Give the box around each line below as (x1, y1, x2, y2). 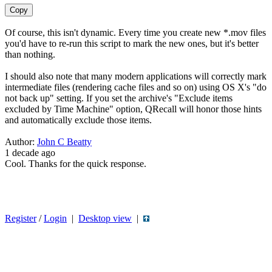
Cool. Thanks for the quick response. (5, 158, 146, 169)
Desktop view (78, 213, 132, 223)
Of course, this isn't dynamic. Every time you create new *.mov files (5, 27, 266, 38)
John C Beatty (37, 137, 92, 147)
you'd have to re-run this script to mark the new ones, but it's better (5, 38, 259, 49)
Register (5, 213, 36, 223)
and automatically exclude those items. (5, 115, 152, 125)
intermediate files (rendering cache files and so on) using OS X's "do (5, 82, 267, 92)
